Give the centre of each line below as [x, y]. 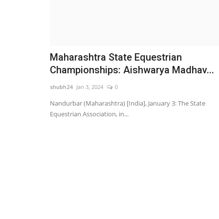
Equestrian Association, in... [89, 114]
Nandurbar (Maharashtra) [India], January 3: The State [128, 103]
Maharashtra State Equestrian [116, 57]
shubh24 [61, 87]
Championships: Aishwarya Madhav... [132, 70]
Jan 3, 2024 [90, 87]
